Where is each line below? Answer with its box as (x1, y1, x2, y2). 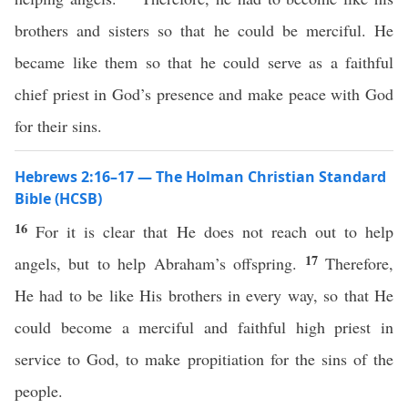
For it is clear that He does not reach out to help (36, 220, 394, 242)
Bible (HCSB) (15, 189, 102, 209)
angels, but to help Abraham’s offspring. (15, 252, 305, 274)
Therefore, (325, 252, 394, 274)
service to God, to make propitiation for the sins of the (15, 348, 393, 370)
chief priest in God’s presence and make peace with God (15, 83, 393, 105)
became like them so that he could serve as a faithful (15, 51, 393, 73)
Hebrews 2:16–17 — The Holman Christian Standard (15, 167, 386, 187)
